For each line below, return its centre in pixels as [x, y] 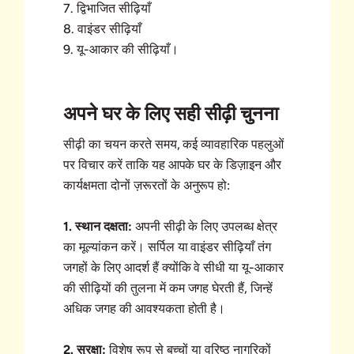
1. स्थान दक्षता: [98, 227]
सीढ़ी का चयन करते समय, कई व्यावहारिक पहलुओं [174, 145]
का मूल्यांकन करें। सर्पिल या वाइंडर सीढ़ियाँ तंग [168, 247]
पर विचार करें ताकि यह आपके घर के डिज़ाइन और [173, 165]
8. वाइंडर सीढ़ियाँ [102, 29]
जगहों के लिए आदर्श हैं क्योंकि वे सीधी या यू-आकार [174, 268]
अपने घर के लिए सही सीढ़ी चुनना [171, 114]
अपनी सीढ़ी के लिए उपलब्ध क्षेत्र [205, 227]
